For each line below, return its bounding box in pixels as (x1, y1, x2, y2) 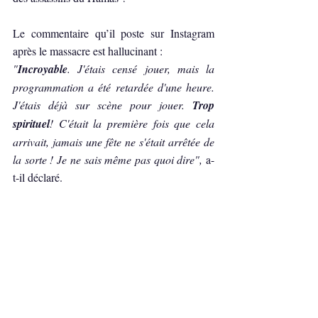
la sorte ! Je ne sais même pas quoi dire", (13, 151, 206, 167)
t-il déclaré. (13, 169, 62, 185)
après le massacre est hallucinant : (13, 43, 165, 58)
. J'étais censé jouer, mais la (67, 60, 214, 76)
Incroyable (18, 60, 67, 77)
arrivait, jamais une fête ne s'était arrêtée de (13, 133, 214, 149)
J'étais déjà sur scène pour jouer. (13, 97, 192, 112)
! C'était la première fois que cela (50, 115, 214, 131)
